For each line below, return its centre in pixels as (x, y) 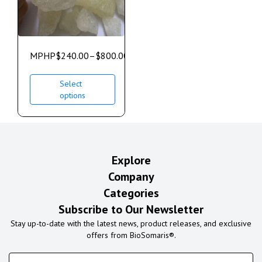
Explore (131, 161)
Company (131, 177)
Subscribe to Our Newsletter (131, 210)
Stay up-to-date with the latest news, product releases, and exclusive (131, 224)
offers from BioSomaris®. (131, 235)
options (73, 96)
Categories (131, 193)
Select (71, 84)
